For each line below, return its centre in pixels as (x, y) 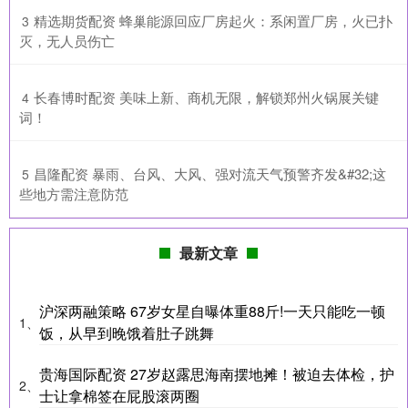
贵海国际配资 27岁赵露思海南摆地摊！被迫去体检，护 (217, 374)
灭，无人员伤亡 (67, 41)
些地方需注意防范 (74, 194)
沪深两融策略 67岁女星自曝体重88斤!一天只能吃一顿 (212, 311)
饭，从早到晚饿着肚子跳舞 (127, 333)
